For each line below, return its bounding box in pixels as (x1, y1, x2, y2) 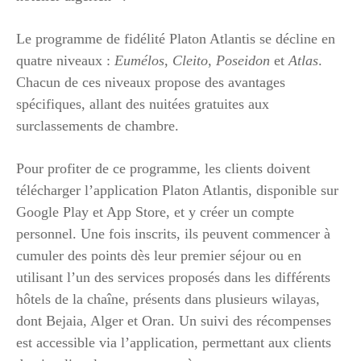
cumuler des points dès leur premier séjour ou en (16, 247, 301, 263)
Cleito (172, 52, 208, 68)
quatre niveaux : (16, 52, 114, 68)
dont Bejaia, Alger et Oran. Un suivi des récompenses (16, 312, 331, 329)
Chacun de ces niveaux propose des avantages (16, 73, 285, 90)
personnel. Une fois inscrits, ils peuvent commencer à (16, 225, 330, 242)
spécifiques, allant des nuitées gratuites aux (16, 95, 269, 112)
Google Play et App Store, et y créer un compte (16, 203, 294, 220)
